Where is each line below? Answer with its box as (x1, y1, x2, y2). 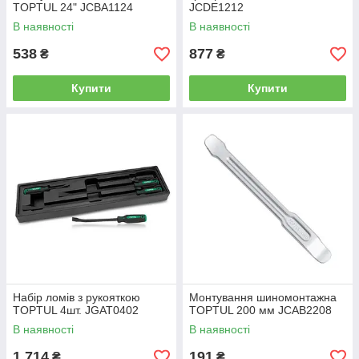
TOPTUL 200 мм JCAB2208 (189, 304, 332, 317)
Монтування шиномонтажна (189, 291, 337, 304)
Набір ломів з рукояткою (13, 291, 140, 304)
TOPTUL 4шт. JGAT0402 (13, 304, 139, 317)
